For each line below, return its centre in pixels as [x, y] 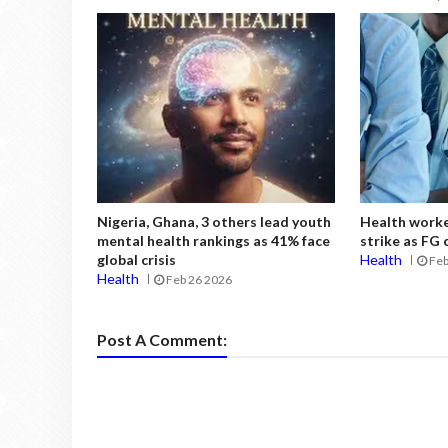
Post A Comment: [162, 339]
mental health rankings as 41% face [213, 241]
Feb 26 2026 [198, 280]
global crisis [136, 260]
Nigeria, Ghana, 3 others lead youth [214, 222]
